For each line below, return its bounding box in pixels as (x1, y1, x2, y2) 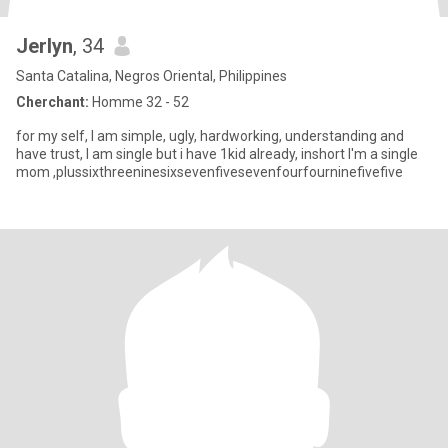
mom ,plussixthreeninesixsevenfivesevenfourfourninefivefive (16, 164, 403, 180)
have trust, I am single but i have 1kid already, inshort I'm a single (16, 146, 116, 162)
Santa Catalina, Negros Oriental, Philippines (16, 68, 287, 84)
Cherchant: (16, 94, 89, 110)
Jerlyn (16, 34, 73, 58)
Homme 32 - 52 (89, 94, 189, 110)
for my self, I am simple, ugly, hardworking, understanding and (16, 128, 404, 144)
